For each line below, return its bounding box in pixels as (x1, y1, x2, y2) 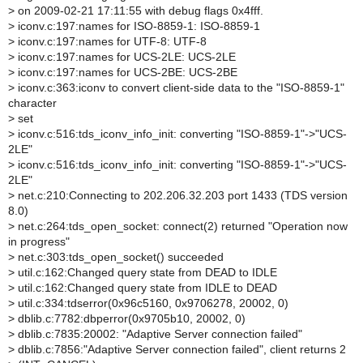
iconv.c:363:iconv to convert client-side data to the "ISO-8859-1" (15, 81, 344, 94)
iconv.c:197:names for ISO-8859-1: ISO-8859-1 (15, 19, 260, 32)
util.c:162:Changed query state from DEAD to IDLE (15, 266, 277, 279)
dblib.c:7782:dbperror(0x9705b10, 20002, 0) (15, 312, 246, 325)
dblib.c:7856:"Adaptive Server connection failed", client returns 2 (15, 343, 346, 356)
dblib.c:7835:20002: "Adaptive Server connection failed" (15, 327, 302, 340)
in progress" (8, 235, 70, 248)
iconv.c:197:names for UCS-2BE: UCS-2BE (15, 66, 237, 79)
